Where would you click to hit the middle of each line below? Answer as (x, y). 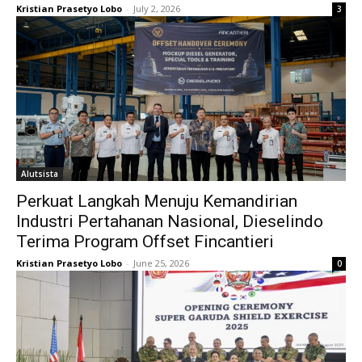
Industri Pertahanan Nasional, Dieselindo (170, 221)
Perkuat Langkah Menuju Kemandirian (157, 201)
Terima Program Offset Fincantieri (145, 242)
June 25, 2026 (161, 263)
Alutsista (40, 174)
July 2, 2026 (157, 8)
